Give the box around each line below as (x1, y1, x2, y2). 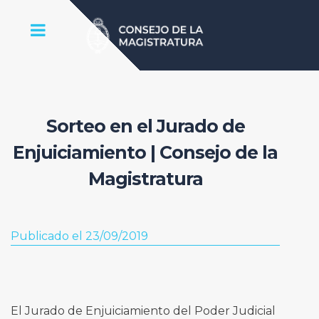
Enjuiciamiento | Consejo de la (13, 141, 278, 163)
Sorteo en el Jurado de (46, 115, 245, 137)
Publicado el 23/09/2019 (10, 229, 148, 244)
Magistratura (88, 167, 203, 189)
